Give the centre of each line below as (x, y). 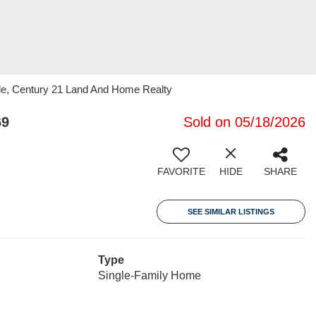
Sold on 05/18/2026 (244, 122)
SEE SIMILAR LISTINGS (231, 212)
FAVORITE (181, 171)
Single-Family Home (149, 275)
